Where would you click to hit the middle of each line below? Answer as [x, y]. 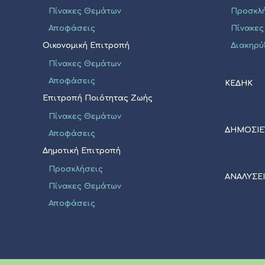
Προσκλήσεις [76, 169]
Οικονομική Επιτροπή [86, 46]
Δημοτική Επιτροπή [82, 151]
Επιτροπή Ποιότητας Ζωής [98, 98]
